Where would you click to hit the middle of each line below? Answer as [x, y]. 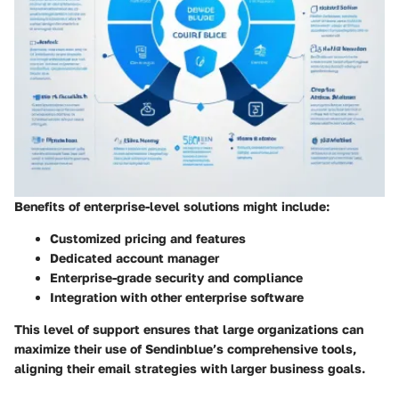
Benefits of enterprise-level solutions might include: [172, 206]
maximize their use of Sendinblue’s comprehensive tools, [185, 348]
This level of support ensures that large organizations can [189, 329]
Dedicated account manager [134, 257]
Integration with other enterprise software [177, 297]
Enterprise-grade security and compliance [176, 277]
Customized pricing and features [148, 238]
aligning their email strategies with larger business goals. [190, 368]
